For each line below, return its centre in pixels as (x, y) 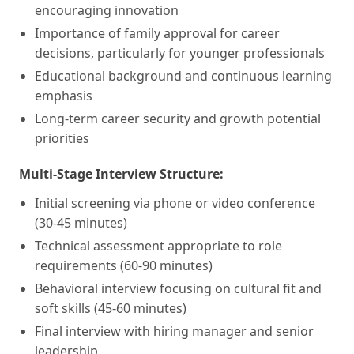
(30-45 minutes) (81, 222)
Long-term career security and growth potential (178, 118)
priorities (62, 138)
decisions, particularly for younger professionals (180, 53)
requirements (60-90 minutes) (124, 265)
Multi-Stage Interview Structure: (121, 173)
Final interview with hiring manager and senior (174, 331)
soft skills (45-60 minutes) (111, 308)
